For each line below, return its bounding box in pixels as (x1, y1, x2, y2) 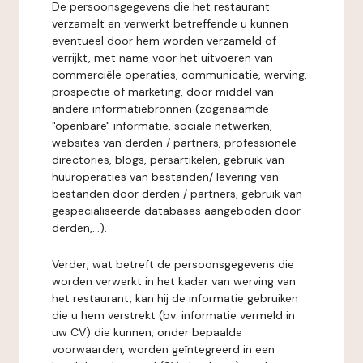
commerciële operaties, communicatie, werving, (52, 67, 307, 82)
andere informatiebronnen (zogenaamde (52, 101, 269, 116)
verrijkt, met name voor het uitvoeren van (52, 50, 273, 65)
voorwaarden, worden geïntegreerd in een (52, 342, 275, 357)
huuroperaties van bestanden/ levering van (52, 169, 279, 184)
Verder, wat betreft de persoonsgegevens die (52, 257, 294, 271)
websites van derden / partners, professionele (52, 135, 297, 150)
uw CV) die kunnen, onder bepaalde (52, 325, 242, 340)
